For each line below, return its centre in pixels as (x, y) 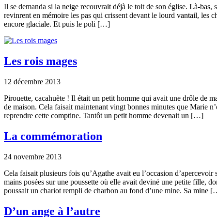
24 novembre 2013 (33, 156)
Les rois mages (40, 61)
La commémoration (53, 136)
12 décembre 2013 (32, 82)
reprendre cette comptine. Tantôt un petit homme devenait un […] (104, 116)
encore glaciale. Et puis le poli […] (57, 24)
